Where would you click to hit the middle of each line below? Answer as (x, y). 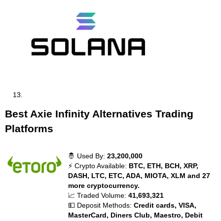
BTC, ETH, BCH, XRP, (164, 166)
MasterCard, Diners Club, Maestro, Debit (136, 215)
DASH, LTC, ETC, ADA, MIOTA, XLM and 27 (139, 176)
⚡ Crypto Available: (99, 166)
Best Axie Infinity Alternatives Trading (99, 114)
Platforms (29, 129)
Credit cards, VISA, (165, 205)
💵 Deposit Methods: (101, 205)
